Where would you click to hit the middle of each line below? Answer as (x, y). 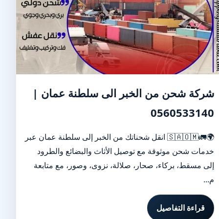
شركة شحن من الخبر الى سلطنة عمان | (123, 93)
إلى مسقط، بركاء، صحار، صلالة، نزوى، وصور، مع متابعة (124, 165)
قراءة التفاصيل (181, 208)
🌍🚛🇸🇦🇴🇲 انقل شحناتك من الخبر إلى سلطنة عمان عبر (96, 137)
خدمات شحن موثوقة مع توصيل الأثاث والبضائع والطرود (126, 151)
